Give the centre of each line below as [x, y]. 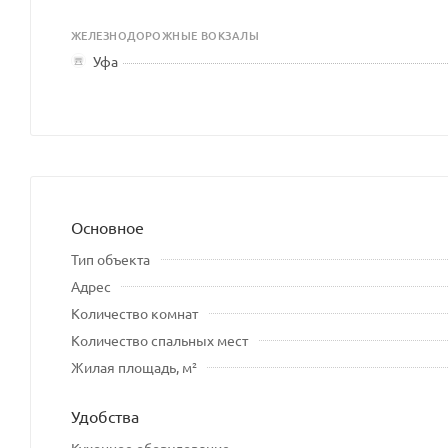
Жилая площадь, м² [134, 366]
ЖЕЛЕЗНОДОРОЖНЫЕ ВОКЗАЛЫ [165, 35]
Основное [107, 226]
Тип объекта [110, 258]
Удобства [105, 415]
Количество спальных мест [159, 339]
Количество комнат [134, 312]
